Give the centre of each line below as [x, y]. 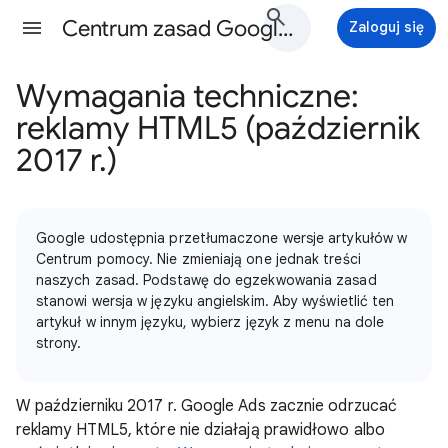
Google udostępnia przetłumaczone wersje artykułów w [222, 238]
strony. [59, 343]
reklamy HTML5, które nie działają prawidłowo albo [200, 430]
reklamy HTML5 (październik [218, 128]
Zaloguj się [386, 27]
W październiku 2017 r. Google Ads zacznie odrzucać [206, 406]
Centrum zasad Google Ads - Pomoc [285, 28]
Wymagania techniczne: [187, 96]
